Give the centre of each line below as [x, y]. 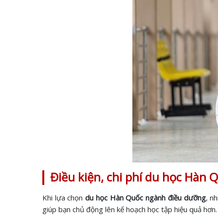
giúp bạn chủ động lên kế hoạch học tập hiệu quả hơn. [130, 209]
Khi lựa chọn [64, 198]
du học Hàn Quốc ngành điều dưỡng [145, 198]
